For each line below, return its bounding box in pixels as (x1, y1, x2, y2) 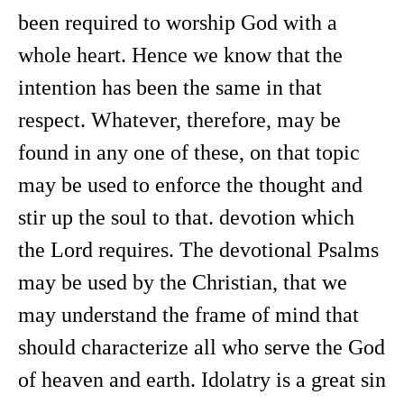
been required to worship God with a (18, 11, 337, 34)
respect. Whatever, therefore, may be (18, 108, 341, 132)
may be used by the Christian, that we (18, 271, 347, 294)
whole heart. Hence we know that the (18, 43, 343, 67)
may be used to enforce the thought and (18, 173, 363, 197)
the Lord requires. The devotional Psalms (18, 238, 379, 262)
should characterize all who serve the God (18, 335, 385, 359)
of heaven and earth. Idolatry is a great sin (18, 368, 386, 391)
